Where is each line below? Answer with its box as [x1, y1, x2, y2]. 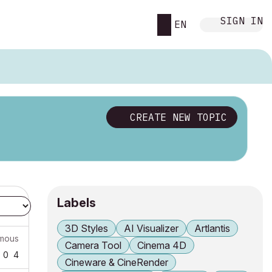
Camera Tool [65, 239, 121, 251]
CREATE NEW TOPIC [130, 111, 227, 123]
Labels [57, 195, 96, 210]
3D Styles [65, 222, 108, 234]
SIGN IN [220, 14, 263, 27]
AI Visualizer [124, 222, 178, 234]
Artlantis [194, 222, 230, 234]
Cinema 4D [137, 239, 186, 251]
